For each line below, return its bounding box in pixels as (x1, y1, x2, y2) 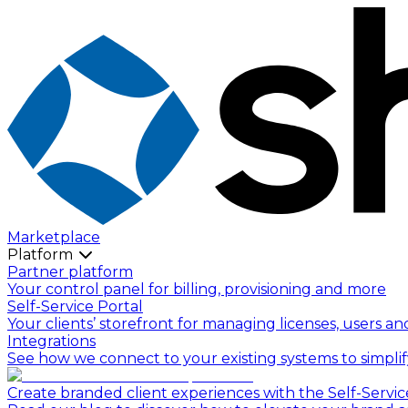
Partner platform (7, 262, 133, 280)
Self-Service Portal (7, 297, 143, 315)
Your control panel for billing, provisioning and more (7, 280, 386, 298)
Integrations (7, 331, 96, 350)
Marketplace (7, 228, 100, 246)
